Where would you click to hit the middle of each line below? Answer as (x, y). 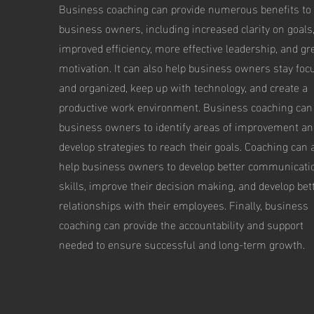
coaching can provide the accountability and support (181, 224)
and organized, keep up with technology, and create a (183, 87)
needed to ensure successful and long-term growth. (182, 244)
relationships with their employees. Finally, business (183, 204)
